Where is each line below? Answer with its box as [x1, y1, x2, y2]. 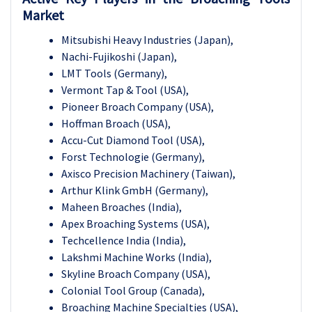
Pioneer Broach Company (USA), [61, 99, 214, 114]
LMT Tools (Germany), [61, 65, 167, 80]
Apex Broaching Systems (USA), [61, 216, 210, 231]
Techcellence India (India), [61, 233, 186, 247]
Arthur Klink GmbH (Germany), [61, 182, 208, 197]
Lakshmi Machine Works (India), [61, 249, 212, 264]
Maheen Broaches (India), [61, 199, 182, 214]
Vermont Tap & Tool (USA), [61, 82, 189, 97]
